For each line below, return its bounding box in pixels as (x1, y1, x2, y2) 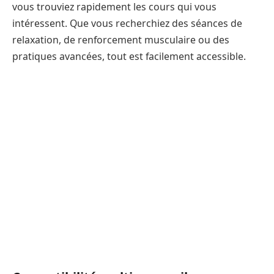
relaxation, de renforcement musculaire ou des (12, 32, 229, 46)
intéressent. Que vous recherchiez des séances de (12, 16, 242, 30)
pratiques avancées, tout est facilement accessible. (12, 49, 246, 63)
